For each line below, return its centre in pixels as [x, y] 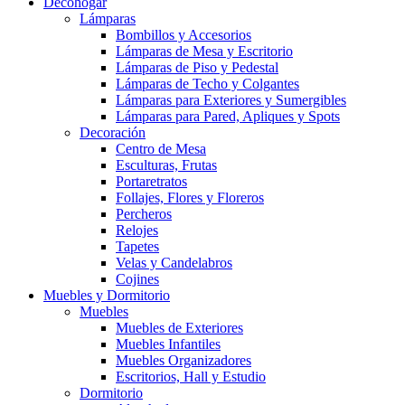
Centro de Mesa [161, 149]
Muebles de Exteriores [179, 328]
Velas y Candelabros [174, 263]
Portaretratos [151, 182]
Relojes [137, 231]
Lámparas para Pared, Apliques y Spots [228, 117]
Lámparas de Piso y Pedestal [197, 68]
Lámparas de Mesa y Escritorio [204, 52]
